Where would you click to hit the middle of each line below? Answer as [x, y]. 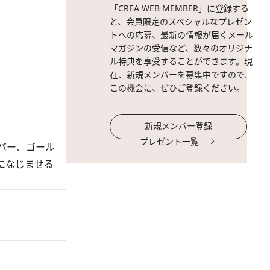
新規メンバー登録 [178, 126]
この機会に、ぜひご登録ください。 [177, 88]
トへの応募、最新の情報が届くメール [181, 35]
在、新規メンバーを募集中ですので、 [181, 74]
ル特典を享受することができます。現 [181, 61]
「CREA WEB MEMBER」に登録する [179, 8]
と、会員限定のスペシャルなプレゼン [181, 21]
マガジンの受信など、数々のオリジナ [181, 48]
